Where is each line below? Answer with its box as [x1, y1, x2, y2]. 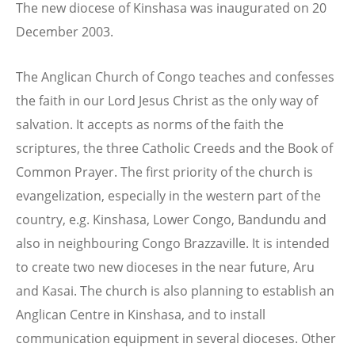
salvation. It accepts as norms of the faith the [16, 115, 284, 133]
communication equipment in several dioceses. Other [16, 329, 336, 347]
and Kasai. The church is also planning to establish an [16, 281, 334, 300]
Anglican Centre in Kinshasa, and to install [16, 305, 265, 323]
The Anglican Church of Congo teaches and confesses [16, 67, 334, 86]
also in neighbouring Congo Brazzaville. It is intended [16, 234, 330, 252]
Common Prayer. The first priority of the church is [16, 162, 313, 181]
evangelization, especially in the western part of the [16, 186, 321, 204]
